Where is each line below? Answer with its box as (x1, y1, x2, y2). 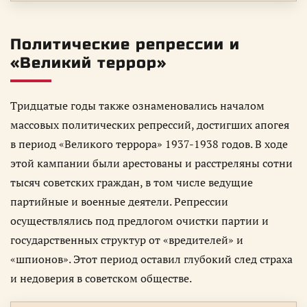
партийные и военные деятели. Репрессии (10, 194, 228, 210)
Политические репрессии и (10, 36, 240, 54)
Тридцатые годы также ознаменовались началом (10, 98, 265, 114)
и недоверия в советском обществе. (10, 271, 192, 286)
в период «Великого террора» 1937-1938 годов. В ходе (10, 136, 288, 152)
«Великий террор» (10, 54, 167, 73)
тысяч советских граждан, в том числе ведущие (10, 175, 253, 191)
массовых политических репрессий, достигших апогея (10, 117, 289, 133)
